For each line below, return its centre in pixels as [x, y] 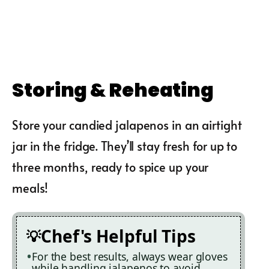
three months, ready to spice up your [110, 167]
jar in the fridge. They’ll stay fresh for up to [125, 146]
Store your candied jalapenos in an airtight [127, 125]
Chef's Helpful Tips [118, 236]
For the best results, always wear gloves [129, 257]
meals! [30, 188]
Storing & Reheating [113, 90]
